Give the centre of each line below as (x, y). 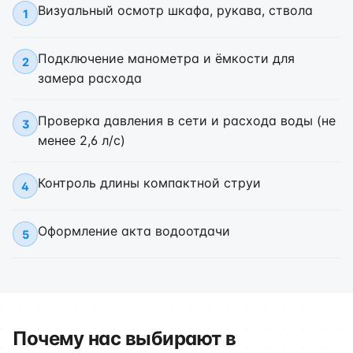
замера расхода (90, 78)
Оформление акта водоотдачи (134, 231)
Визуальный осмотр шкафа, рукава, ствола (175, 10)
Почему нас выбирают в (124, 338)
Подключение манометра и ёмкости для (166, 58)
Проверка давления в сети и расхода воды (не (187, 121)
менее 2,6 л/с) (82, 140)
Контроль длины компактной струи (149, 183)
